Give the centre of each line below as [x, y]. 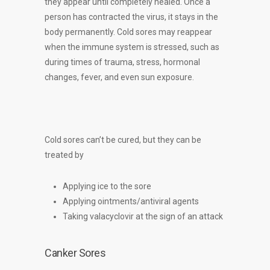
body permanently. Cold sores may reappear [128, 32]
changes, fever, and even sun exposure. [119, 77]
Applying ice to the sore [107, 186]
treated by [65, 155]
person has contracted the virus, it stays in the [131, 17]
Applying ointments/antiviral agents [131, 201]
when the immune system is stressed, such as [132, 47]
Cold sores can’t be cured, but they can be [123, 140]
